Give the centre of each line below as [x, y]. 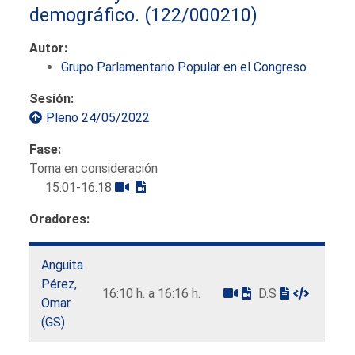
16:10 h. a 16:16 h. [152, 293]
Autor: [49, 48]
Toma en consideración [94, 168]
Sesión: [52, 98]
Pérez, [59, 284]
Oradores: [60, 219]
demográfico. [85, 15]
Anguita [63, 265]
